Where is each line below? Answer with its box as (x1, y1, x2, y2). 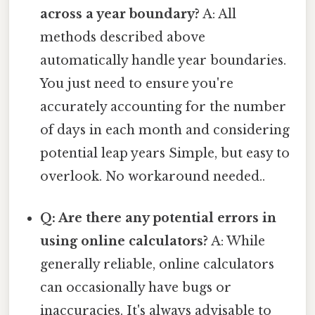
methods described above (40, 30, 206, 46)
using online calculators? (40, 233, 209, 250)
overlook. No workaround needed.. (40, 169, 266, 185)
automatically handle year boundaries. (40, 53, 287, 69)
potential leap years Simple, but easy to (40, 146, 290, 162)
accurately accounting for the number (40, 99, 287, 115)
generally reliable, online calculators (40, 257, 275, 273)
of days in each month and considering (40, 122, 290, 139)
